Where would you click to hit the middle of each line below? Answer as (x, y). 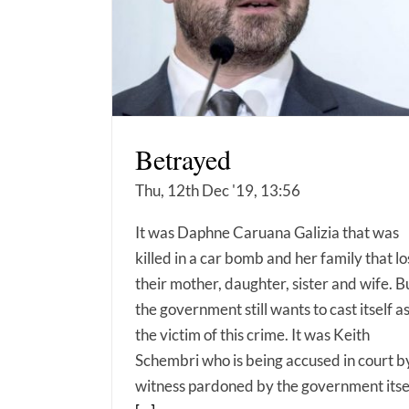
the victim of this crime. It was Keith (252, 335)
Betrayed (183, 159)
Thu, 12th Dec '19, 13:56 (218, 191)
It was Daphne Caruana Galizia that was (267, 233)
